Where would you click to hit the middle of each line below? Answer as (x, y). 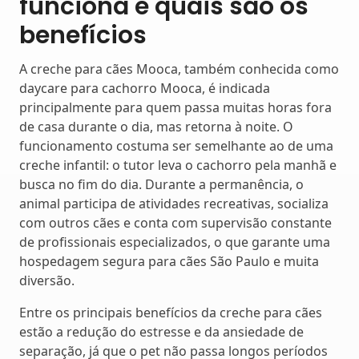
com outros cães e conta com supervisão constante (175, 222)
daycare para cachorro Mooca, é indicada (145, 88)
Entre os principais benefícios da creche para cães (171, 312)
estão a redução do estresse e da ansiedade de (161, 331)
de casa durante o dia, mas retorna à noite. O (156, 126)
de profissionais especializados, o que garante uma (175, 242)
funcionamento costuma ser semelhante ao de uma (176, 145)
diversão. (47, 280)
